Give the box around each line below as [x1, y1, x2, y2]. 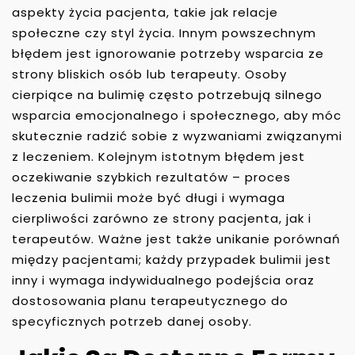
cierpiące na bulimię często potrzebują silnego [12, 86, 323, 103]
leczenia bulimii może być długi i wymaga [12, 189, 285, 206]
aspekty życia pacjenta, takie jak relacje [12, 3, 278, 21]
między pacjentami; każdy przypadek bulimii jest [12, 250, 331, 268]
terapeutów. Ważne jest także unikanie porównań [12, 230, 341, 247]
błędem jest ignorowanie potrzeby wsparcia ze [12, 44, 324, 62]
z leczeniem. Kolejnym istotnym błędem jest [12, 147, 305, 165]
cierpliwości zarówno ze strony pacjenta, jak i [12, 209, 311, 227]
